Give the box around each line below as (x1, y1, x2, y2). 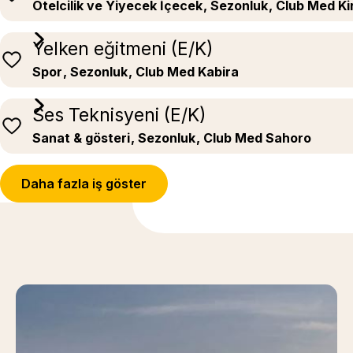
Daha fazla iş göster (21, 176, 147, 191)
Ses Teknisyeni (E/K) (32, 104, 206, 126)
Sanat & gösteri (32, 130, 130, 146)
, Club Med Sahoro (196, 130, 311, 146)
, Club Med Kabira (128, 64, 239, 80)
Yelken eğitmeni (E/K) (32, 38, 214, 60)
